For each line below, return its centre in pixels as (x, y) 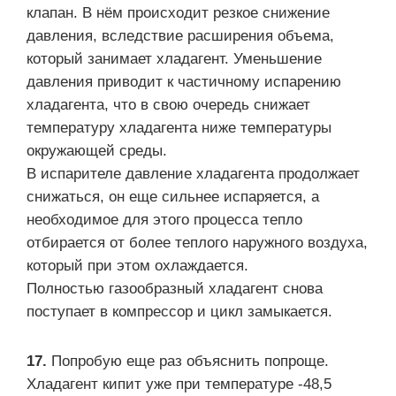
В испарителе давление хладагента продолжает (193, 173)
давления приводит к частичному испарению (184, 81)
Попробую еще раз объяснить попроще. (190, 361)
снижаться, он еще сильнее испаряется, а (173, 196)
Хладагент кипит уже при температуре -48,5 (179, 384)
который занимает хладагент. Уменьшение (174, 58)
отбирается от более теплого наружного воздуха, (197, 242)
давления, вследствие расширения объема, (180, 35)
